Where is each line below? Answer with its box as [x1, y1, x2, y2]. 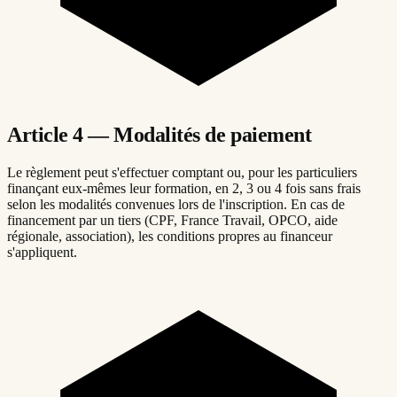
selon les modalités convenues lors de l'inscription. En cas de [7, 197, 345, 213]
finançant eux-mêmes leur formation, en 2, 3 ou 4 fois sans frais [7, 181, 361, 197]
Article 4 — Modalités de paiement [7, 123, 312, 147]
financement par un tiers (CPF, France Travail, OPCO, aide [7, 213, 338, 229]
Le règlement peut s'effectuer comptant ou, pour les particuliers [7, 165, 357, 181]
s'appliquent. [7, 245, 77, 261]
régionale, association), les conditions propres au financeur [7, 229, 332, 245]
